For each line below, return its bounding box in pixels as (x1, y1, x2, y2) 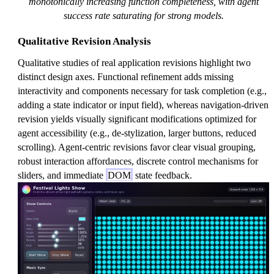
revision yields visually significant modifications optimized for (18, 114, 256, 124)
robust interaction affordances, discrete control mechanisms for (18, 156, 258, 166)
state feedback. (133, 170, 192, 180)
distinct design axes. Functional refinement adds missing (18, 72, 234, 82)
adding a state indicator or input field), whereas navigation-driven (18, 100, 268, 110)
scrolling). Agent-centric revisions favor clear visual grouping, (18, 142, 256, 152)
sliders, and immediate (18, 170, 106, 180)
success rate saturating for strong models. (63, 10, 224, 21)
